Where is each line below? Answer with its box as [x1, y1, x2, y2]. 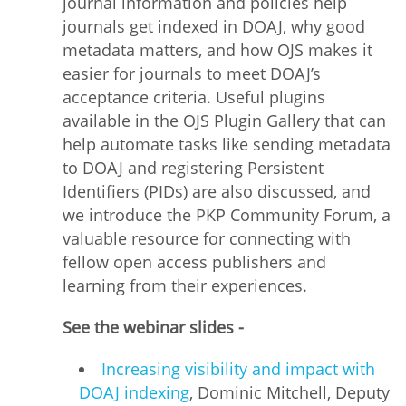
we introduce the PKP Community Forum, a [63, 204, 391, 227]
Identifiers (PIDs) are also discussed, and [63, 180, 371, 203]
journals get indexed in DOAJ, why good [63, 15, 365, 38]
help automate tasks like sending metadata [63, 133, 391, 156]
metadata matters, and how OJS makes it [63, 39, 372, 62]
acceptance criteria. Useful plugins [63, 86, 325, 109]
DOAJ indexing [79, 382, 189, 404]
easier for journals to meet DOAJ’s [63, 63, 321, 85]
